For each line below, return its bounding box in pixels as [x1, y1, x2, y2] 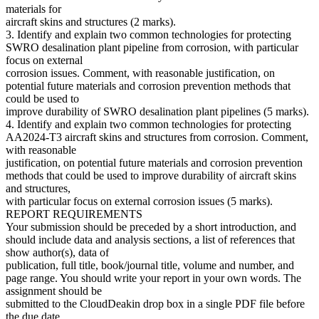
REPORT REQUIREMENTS [6, 207, 142, 220]
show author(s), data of [6, 246, 109, 258]
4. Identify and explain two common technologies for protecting [6, 117, 291, 130]
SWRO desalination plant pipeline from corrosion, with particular [6, 41, 298, 53]
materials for [6, 2, 61, 15]
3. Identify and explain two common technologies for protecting [6, 28, 291, 41]
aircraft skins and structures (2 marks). [6, 15, 176, 28]
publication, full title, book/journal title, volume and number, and [6, 258, 294, 271]
